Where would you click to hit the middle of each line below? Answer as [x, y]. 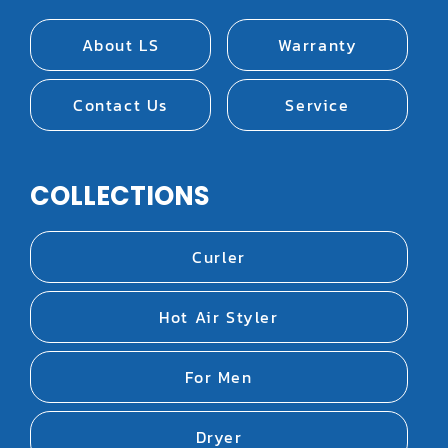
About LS [120, 45]
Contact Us [120, 105]
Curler [219, 257]
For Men [219, 377]
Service [317, 105]
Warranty [317, 45]
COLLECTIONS [120, 196]
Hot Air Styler [219, 317]
